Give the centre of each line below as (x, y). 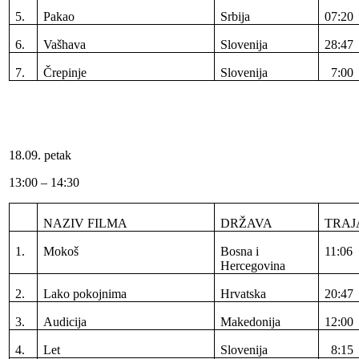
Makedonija (251, 321)
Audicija (65, 321)
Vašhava (65, 44)
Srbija (236, 16)
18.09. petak (40, 155)
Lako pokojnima (85, 293)
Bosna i (240, 251)
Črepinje (65, 72)
